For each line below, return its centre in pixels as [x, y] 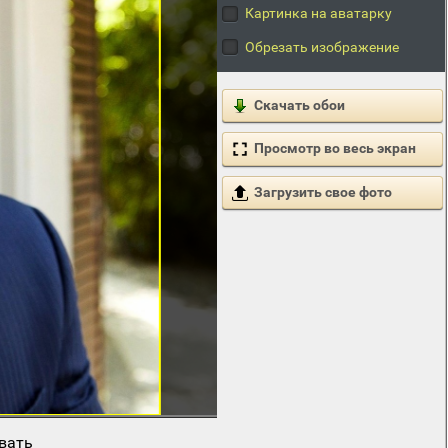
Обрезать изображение [321, 46]
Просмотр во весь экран [334, 148]
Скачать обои [299, 105]
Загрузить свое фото [322, 191]
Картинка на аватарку [318, 13]
